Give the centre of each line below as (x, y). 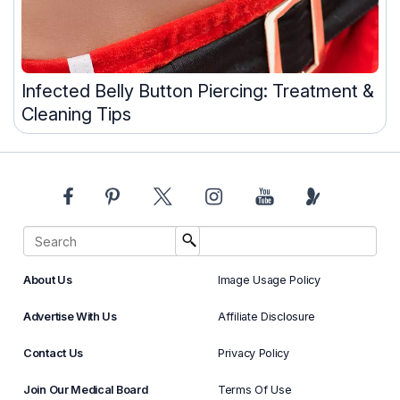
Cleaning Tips (76, 115)
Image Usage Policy (269, 280)
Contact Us (53, 354)
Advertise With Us (70, 317)
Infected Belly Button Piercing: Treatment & (198, 92)
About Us (48, 280)
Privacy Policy (254, 354)
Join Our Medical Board (86, 390)
